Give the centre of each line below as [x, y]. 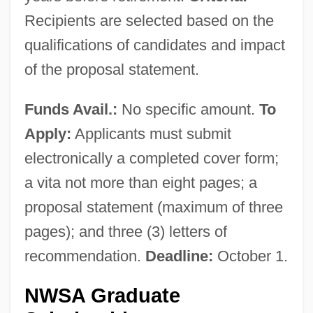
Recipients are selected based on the [149, 20]
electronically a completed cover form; [151, 158]
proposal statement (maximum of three [153, 207]
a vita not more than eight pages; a [140, 182]
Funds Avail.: [71, 109]
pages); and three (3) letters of [125, 231]
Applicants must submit [151, 133]
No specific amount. [188, 109]
